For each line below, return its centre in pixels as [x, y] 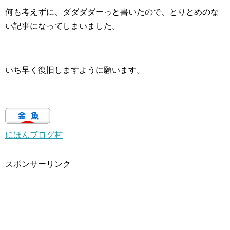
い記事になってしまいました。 [63, 26]
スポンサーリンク [38, 164]
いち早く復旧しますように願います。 [75, 70]
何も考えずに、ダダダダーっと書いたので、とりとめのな [112, 12]
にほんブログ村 [34, 135]
